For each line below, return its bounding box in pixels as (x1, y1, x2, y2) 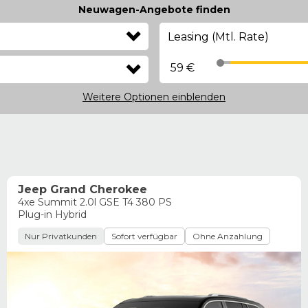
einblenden (172, 91, 225, 104)
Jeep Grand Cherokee (18, 183, 147, 197)
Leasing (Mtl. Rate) (166, 45, 267, 58)
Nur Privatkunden (25, 231, 97, 242)
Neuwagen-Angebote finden (78, 3, 230, 16)
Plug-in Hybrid (18, 208, 87, 221)
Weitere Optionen (82, 91, 172, 104)
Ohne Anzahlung (192, 231, 263, 242)
